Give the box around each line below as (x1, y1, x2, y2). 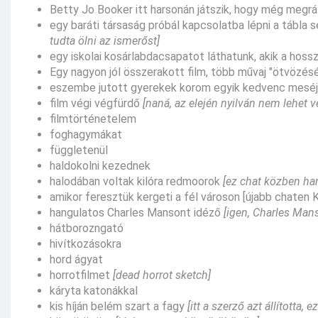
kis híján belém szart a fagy (50, 299, 187, 313)
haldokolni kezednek (50, 158, 150, 172)
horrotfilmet (50, 268, 113, 282)
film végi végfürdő (50, 96, 143, 110)
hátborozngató (50, 221, 124, 235)
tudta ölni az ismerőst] (50, 33, 160, 48)
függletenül (50, 143, 108, 157)
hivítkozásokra (50, 236, 121, 251)
